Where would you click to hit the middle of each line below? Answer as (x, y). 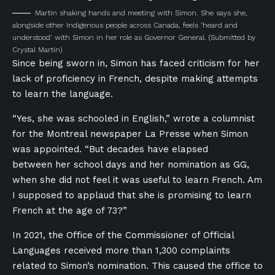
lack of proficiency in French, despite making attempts (135, 78)
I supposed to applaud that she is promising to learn (132, 195)
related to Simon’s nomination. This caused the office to (137, 265)
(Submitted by (232, 37)
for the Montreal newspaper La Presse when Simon (130, 134)
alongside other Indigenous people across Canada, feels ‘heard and (125, 25)
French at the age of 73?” (70, 210)
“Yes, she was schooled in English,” (91, 118)
